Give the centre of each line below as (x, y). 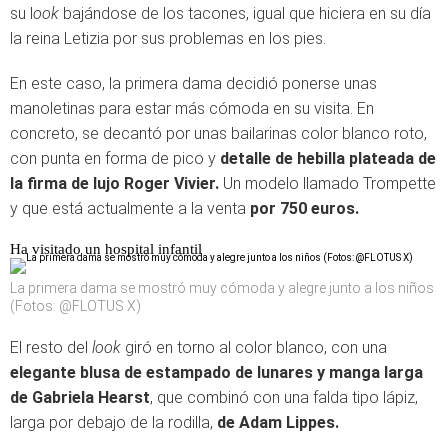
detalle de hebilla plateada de (328, 158)
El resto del (51, 347)
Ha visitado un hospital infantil (106, 249)
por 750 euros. (304, 208)
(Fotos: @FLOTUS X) (75, 306)
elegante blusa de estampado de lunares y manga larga (216, 372)
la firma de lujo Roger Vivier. (114, 183)
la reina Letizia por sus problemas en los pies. (168, 38)
